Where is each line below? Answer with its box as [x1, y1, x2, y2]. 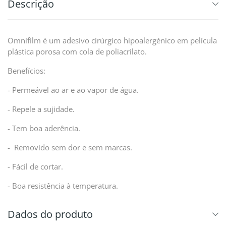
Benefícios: [8, 66, 45, 76]
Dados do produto [8, 207, 93, 221]
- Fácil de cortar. [8, 161, 63, 172]
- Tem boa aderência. [8, 123, 80, 133]
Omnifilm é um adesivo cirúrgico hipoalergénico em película [8, 35, 217, 45]
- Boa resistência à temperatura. [8, 181, 118, 191]
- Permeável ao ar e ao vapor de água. [8, 85, 139, 95]
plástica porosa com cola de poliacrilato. [8, 46, 149, 56]
